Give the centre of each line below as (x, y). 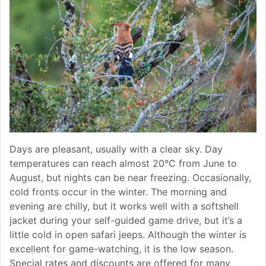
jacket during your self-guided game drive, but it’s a (126, 220)
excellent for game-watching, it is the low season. (121, 248)
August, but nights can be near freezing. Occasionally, (130, 177)
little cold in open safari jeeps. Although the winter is (128, 234)
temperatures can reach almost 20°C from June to (123, 163)
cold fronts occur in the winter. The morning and (118, 191)
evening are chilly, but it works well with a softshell (124, 206)
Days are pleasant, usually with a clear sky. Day (116, 149)
